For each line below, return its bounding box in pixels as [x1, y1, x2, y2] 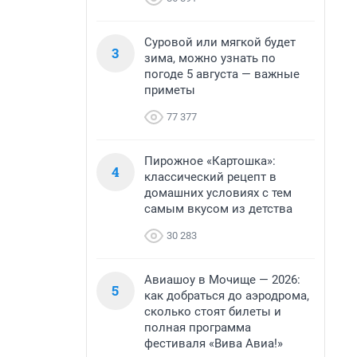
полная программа [144, 320, 251, 335]
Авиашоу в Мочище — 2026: [144, 273, 300, 287]
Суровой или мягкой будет [144, 35, 296, 49]
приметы [144, 83, 195, 97]
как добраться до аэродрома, [144, 288, 309, 303]
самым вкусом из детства [144, 202, 292, 216]
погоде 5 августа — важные [144, 67, 300, 81]
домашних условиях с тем [144, 186, 292, 200]
